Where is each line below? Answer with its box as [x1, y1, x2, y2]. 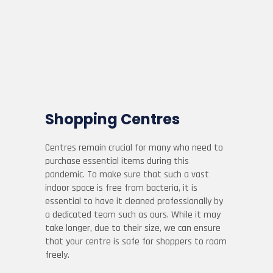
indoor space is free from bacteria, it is [45, 182, 197, 194]
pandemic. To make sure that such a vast [45, 168, 209, 181]
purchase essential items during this [45, 155, 189, 168]
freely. [45, 249, 69, 261]
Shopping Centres [45, 109, 180, 129]
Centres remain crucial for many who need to [45, 141, 223, 154]
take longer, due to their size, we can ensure [45, 222, 221, 235]
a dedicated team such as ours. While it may [45, 208, 221, 221]
